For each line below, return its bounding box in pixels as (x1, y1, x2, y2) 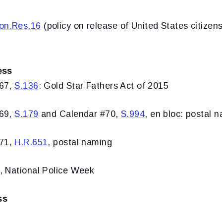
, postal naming (48, 137, 112, 147)
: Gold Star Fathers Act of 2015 (38, 80, 169, 91)
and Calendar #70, (38, 109, 121, 119)
